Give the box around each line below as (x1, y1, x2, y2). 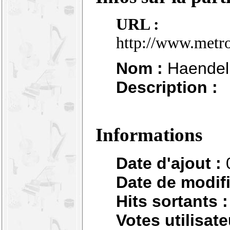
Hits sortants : (116, 191, 228, 210)
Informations (95, 124, 202, 146)
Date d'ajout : (116, 154, 221, 172)
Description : (116, 78, 218, 97)
